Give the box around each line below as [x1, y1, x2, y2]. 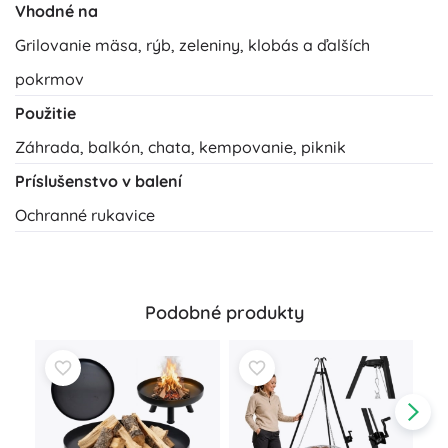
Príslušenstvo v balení [15, 171, 182, 192]
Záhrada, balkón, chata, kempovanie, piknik [15, 137, 346, 158]
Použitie [15, 103, 76, 124]
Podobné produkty [144, 301, 304, 325]
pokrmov [15, 69, 84, 90]
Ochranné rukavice [15, 205, 155, 226]
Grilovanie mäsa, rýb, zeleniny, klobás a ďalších [15, 35, 370, 56]
